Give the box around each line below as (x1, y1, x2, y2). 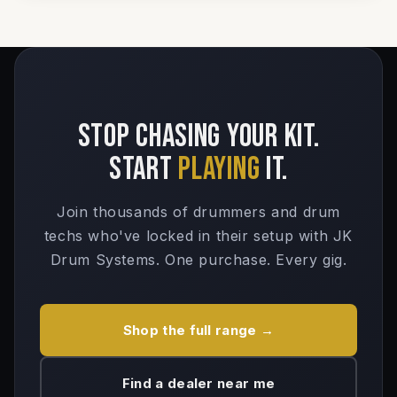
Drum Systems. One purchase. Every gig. (50, 250, 347, 269)
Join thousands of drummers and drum (56, 202, 340, 221)
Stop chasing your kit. (77, 117, 320, 156)
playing (178, 150, 261, 189)
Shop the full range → (122, 321, 275, 339)
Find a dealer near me (121, 375, 276, 392)
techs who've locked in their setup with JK (43, 226, 354, 245)
